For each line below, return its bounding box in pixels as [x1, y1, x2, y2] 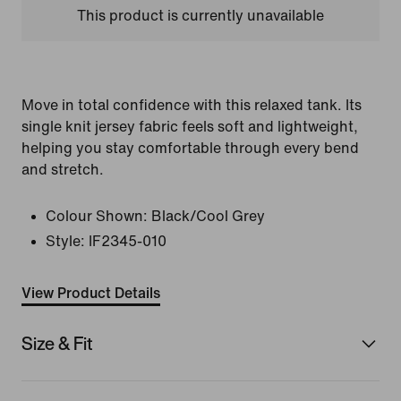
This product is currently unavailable [76, 8, 324, 23]
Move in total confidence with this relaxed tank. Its [21, 98, 362, 113]
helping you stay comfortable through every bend [21, 141, 359, 156]
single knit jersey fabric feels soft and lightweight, [21, 119, 358, 134]
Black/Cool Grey [151, 209, 265, 224]
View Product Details [21, 286, 160, 301]
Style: [46, 234, 85, 249]
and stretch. [21, 162, 104, 177]
